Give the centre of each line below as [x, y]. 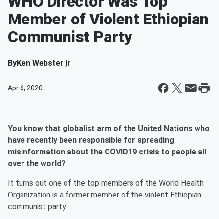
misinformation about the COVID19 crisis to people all [107, 152]
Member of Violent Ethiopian [108, 19]
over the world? [37, 164]
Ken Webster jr [44, 63]
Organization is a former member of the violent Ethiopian [105, 195]
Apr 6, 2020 [25, 88]
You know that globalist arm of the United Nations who [109, 128]
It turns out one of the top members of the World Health [106, 183]
